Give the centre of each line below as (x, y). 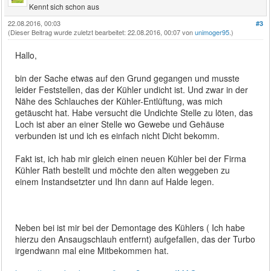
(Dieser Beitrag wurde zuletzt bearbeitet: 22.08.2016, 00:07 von (102, 32)
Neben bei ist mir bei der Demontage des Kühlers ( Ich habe (130, 227)
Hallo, (26, 55)
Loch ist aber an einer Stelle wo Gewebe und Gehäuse (120, 124)
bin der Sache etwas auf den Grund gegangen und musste (128, 78)
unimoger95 (212, 32)
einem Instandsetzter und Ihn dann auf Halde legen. (115, 181)
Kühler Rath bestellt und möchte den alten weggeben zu (123, 170)
